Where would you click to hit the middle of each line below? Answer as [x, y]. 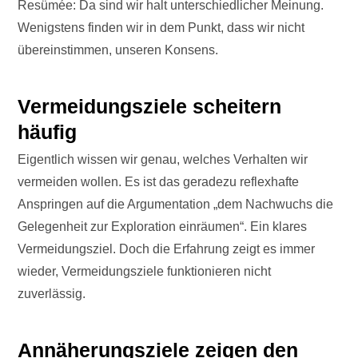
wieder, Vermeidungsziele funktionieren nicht [145, 272]
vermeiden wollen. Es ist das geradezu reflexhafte [159, 182]
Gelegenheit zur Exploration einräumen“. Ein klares [163, 227]
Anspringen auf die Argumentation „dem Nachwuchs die [176, 205]
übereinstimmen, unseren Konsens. [118, 50]
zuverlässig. [52, 294]
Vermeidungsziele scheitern [150, 107]
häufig [48, 132]
